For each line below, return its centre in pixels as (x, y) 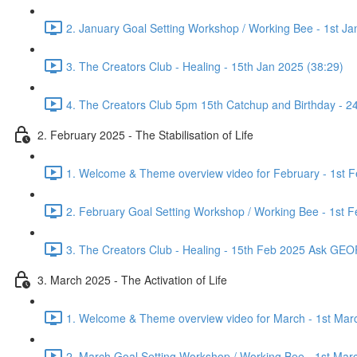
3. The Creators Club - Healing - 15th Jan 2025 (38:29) (205, 66)
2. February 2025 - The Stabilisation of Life (145, 134)
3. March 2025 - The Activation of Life (132, 279)
